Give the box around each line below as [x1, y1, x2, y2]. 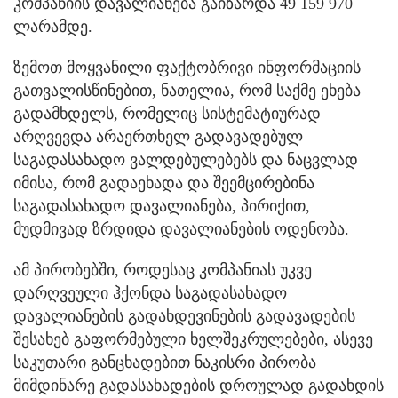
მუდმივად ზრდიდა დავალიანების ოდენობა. [13, 220, 349, 239]
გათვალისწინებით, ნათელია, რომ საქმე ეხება [13, 82, 361, 100]
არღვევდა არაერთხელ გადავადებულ [13, 128, 303, 147]
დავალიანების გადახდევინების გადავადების [13, 307, 355, 326]
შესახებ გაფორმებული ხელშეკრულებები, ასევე [13, 330, 373, 349]
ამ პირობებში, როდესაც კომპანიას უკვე [13, 261, 312, 280]
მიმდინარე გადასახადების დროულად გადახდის [13, 377, 384, 395]
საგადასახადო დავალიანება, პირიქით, [13, 197, 310, 216]
